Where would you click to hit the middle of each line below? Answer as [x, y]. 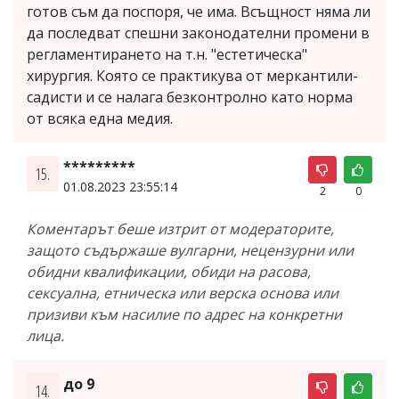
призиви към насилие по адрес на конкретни [184, 314]
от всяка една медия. [100, 118]
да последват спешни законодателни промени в [198, 33]
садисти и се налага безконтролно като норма [190, 97]
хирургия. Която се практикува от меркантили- [192, 76]
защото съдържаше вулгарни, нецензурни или [190, 250]
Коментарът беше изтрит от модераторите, [180, 229]
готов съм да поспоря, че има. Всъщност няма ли [199, 12]
